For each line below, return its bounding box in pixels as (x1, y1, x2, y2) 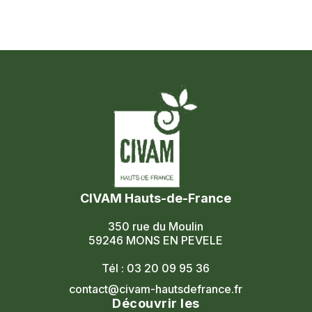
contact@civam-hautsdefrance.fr (69, 282, 243, 296)
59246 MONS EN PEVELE (88, 233, 224, 247)
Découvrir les (112, 296, 200, 311)
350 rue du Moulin (108, 219, 204, 233)
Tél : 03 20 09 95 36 (102, 261, 210, 275)
